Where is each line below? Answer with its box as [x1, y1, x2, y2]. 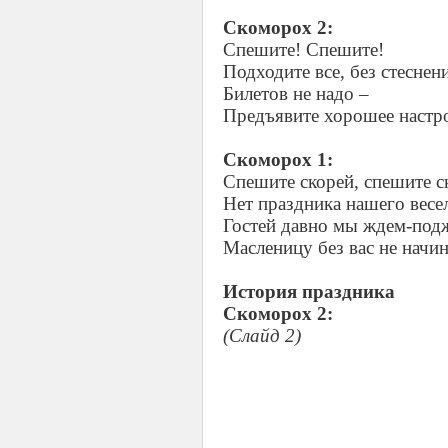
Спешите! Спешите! [223, 39, 384, 60]
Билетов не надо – [223, 83, 369, 104]
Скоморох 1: [223, 149, 333, 170]
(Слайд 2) [223, 325, 301, 346]
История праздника [223, 281, 395, 302]
